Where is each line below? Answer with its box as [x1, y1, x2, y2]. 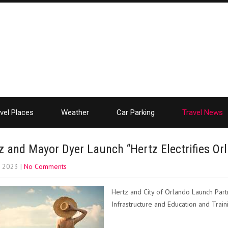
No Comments [24, 162, 67, 171]
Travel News [182, 108, 223, 117]
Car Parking [117, 108, 155, 117]
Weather [61, 108, 89, 117]
